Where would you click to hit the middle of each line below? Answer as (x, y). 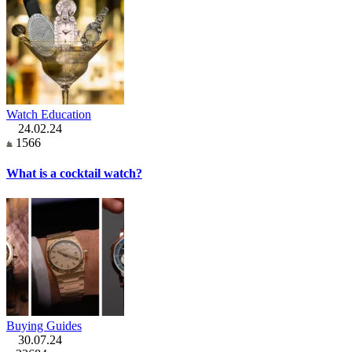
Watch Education (49, 115)
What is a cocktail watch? (74, 174)
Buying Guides (44, 325)
